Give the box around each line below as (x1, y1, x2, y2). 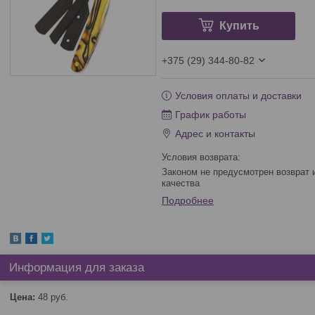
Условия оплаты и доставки (174, 90, 302, 101)
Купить (219, 20, 259, 32)
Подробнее (161, 195, 214, 206)
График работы (174, 109, 246, 120)
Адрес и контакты (174, 128, 255, 139)
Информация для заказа (9, 261, 144, 274)
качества (161, 178, 200, 188)
